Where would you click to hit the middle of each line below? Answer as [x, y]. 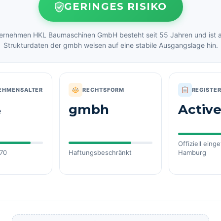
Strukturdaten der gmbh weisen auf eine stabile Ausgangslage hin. [110, 45]
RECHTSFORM [104, 90]
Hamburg [192, 152]
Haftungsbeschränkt [100, 152]
